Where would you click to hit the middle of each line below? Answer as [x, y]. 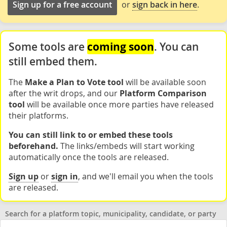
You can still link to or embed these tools [91, 135]
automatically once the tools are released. [89, 157]
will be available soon [165, 82]
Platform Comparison [163, 93]
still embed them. [53, 61]
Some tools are [48, 47]
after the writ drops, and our [64, 93]
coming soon [121, 47]
